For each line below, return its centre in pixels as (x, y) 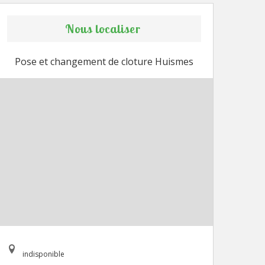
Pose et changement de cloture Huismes (104, 62)
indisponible (43, 254)
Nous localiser (103, 29)
